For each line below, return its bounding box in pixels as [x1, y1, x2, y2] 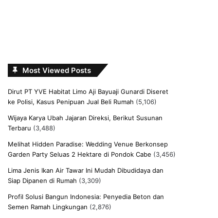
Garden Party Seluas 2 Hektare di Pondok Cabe [8, 150, 152, 159]
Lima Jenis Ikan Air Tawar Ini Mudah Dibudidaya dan [8, 166, 164, 175]
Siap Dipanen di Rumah [8, 177, 77, 185]
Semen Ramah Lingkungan [8, 203, 88, 211]
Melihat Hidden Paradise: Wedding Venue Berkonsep [8, 140, 168, 148]
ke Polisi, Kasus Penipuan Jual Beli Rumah [8, 98, 134, 106]
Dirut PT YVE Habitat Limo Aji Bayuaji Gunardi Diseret [8, 88, 169, 96]
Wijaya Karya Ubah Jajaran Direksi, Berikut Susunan [8, 114, 163, 122]
